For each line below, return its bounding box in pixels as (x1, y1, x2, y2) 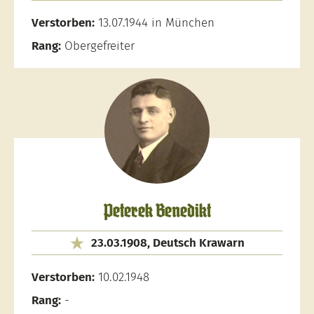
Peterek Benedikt (103, 203, 211, 221)
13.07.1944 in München (95, 15, 214, 30)
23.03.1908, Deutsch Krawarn (90, 235, 245, 250)
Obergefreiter (61, 39, 135, 53)
